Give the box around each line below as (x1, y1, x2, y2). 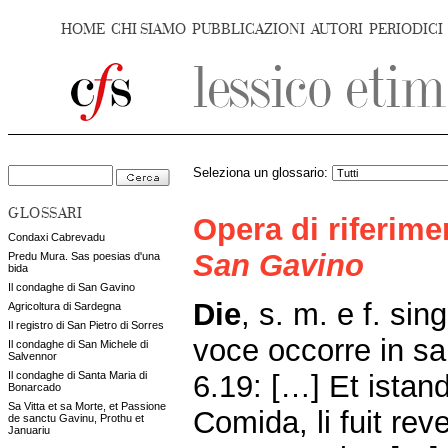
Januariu (8, 424, 50, 436)
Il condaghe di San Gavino (8, 281, 135, 293)
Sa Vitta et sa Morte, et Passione (8, 400, 166, 412)
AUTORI (311, 21, 363, 38)
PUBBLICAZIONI (192, 21, 305, 38)
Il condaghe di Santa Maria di (8, 369, 147, 381)
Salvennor (8, 350, 57, 362)
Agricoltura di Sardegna (8, 300, 121, 312)
